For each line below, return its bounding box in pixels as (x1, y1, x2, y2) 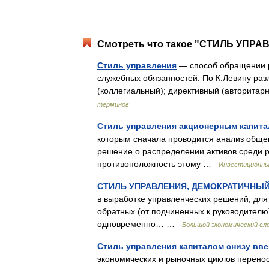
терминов (97, 101, 129, 108)
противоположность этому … (97, 159, 219, 169)
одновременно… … (97, 219, 182, 229)
